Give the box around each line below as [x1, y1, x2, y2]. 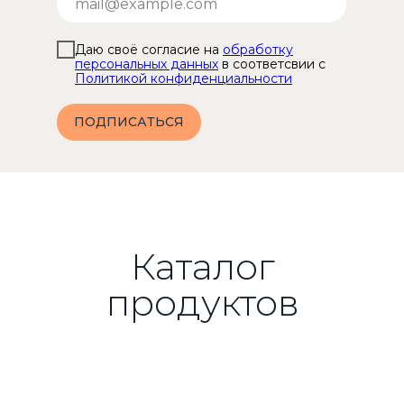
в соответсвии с [218, 55, 326, 72]
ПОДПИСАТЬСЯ [74, 114, 184, 131]
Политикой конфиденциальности [75, 69, 292, 87]
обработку [223, 41, 293, 58]
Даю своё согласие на [75, 41, 223, 58]
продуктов [106, 280, 299, 325]
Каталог [130, 244, 275, 289]
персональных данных [75, 55, 218, 72]
